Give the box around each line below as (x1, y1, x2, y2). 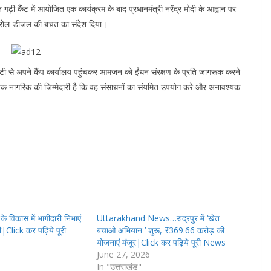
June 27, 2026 (97, 249, 151, 261)
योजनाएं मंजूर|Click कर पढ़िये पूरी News (97, 237, 226, 249)
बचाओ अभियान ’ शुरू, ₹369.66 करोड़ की (97, 224, 225, 237)
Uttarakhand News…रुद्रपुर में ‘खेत (97, 212, 220, 224)
